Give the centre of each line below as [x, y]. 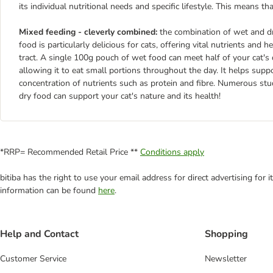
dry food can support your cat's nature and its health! [120, 96]
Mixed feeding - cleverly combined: [89, 32]
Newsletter [226, 259]
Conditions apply [172, 152]
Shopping [226, 234]
